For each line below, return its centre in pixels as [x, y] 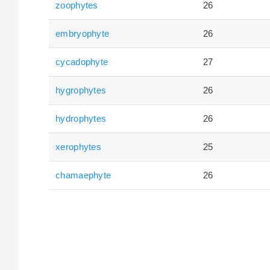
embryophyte [83, 33]
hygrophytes [81, 90]
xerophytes [79, 146]
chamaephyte [83, 175]
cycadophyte [82, 61]
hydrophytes [81, 118]
